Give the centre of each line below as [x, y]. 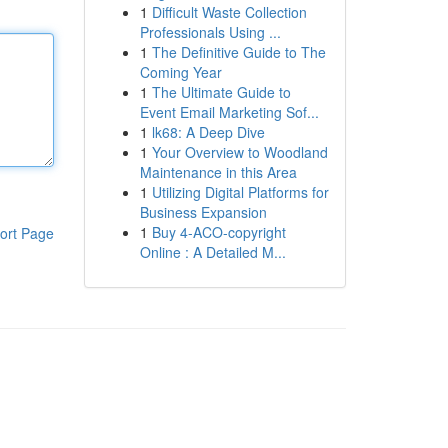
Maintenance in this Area [218, 172]
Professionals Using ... [210, 32]
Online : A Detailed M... [212, 252]
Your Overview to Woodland [239, 152]
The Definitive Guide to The [238, 52]
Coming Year [180, 72]
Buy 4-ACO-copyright [218, 232]
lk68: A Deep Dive [208, 132]
